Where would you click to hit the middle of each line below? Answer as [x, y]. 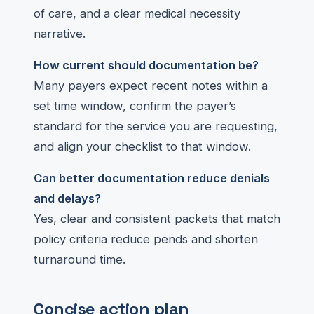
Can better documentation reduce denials [152, 178]
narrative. [60, 34]
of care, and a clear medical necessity [137, 13]
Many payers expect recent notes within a [151, 86]
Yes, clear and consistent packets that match [157, 219]
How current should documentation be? [146, 65]
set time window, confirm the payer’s [135, 106]
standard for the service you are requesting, [156, 126]
